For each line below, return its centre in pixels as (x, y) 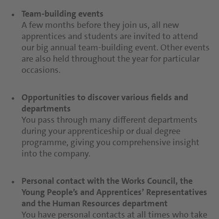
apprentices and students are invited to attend (110, 36)
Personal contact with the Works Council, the (107, 181)
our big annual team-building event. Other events (116, 47)
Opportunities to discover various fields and (105, 97)
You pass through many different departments (109, 120)
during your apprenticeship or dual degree (101, 131)
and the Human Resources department (96, 203)
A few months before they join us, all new (100, 25)
